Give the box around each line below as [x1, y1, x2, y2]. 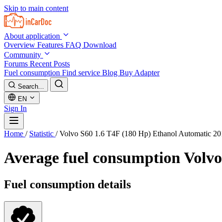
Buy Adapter [119, 68, 160, 77]
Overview [4, 41, 37, 49]
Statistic [29, 129, 55, 138]
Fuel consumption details [4, 177, 131, 191]
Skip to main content [4, 4, 68, 12]
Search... [18, 83, 44, 90]
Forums [4, 59, 30, 68]
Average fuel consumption [4, 149, 184, 167]
